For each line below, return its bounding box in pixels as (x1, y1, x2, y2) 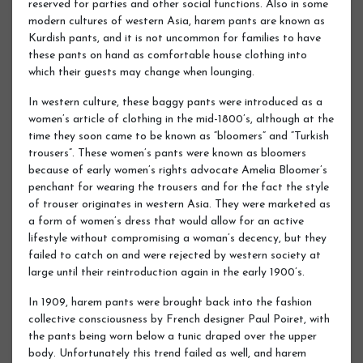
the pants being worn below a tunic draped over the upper (28, 330, 317, 343)
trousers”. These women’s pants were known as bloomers (28, 147, 306, 160)
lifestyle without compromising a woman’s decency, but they (28, 232, 327, 245)
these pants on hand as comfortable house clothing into (28, 49, 307, 62)
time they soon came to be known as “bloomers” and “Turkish (28, 130, 329, 143)
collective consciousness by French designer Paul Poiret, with (28, 313, 330, 326)
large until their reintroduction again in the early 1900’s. (28, 266, 305, 279)
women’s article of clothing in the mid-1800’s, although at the (28, 113, 334, 126)
